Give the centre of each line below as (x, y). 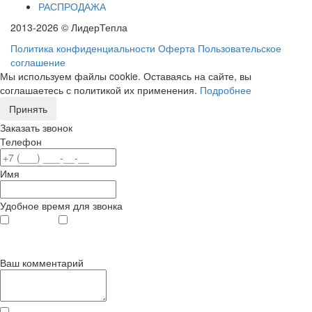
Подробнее (226, 89)
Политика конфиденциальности (83, 48)
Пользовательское (240, 48)
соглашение (38, 62)
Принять (28, 108)
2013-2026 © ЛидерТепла (69, 27)
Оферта (177, 48)
